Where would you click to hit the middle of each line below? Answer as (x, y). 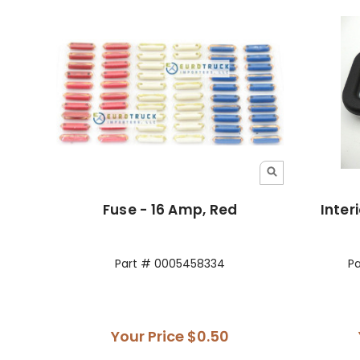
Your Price (149, 336)
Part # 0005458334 (170, 263)
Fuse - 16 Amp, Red (170, 209)
